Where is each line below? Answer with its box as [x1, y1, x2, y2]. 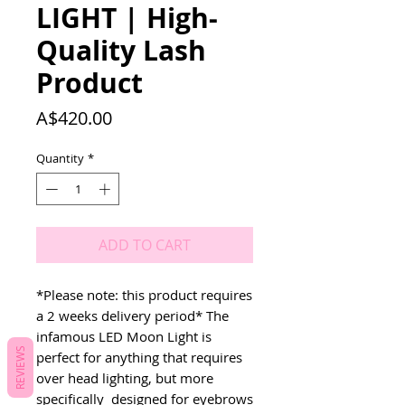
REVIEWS [13, 344, 27, 390]
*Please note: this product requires [36, 285, 252, 304]
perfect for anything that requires [36, 347, 242, 366]
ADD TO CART [99, 234, 191, 255]
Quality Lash [36, 32, 206, 69]
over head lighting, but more [36, 368, 213, 387]
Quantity [36, 150, 84, 166]
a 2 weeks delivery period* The [36, 306, 229, 325]
